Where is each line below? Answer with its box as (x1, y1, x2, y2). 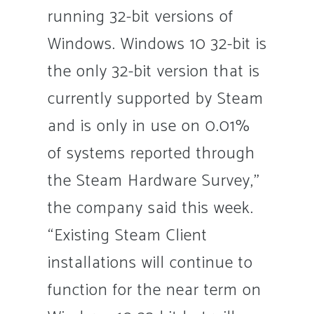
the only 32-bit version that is (47, 57, 260, 86)
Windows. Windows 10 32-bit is (47, 30, 267, 58)
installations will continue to (47, 249, 253, 277)
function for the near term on (47, 276, 261, 304)
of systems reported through (47, 139, 255, 168)
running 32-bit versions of (47, 3, 233, 31)
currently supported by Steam (47, 85, 264, 113)
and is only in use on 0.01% (47, 112, 250, 140)
